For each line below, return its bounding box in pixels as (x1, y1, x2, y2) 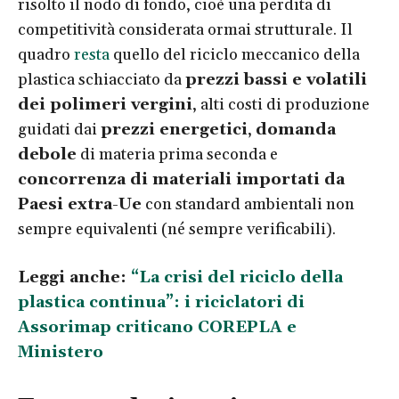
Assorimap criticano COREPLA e (18, 316, 297, 338)
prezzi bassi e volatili (185, 69, 367, 90)
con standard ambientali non (142, 193, 354, 215)
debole (18, 143, 77, 165)
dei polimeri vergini (18, 94, 192, 115)
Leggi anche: (18, 266, 131, 288)
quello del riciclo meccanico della (110, 44, 360, 65)
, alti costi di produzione (192, 94, 370, 115)
